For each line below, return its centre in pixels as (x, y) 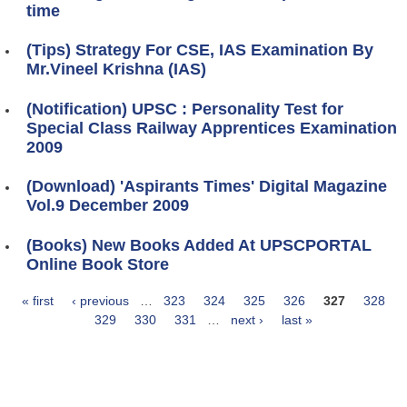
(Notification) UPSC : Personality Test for (185, 109)
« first (38, 301)
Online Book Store (98, 264)
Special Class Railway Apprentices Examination (212, 128)
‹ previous (100, 301)
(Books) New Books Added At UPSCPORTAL (199, 245)
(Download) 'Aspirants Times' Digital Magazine (207, 187)
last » (297, 320)
